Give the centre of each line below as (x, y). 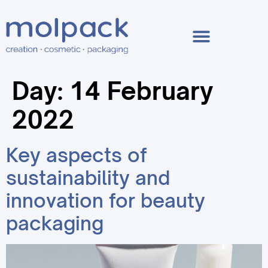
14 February (141, 91)
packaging (55, 223)
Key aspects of (77, 155)
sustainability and (88, 178)
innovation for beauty (106, 201)
